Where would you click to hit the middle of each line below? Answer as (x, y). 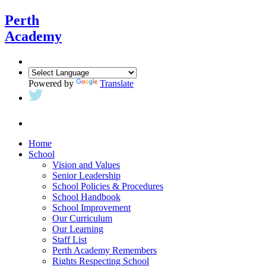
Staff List (69, 239)
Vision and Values (86, 164)
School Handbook (86, 197)
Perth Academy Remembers (104, 250)
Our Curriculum (82, 218)
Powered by (52, 83)
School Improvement (91, 207)
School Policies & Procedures (108, 186)
